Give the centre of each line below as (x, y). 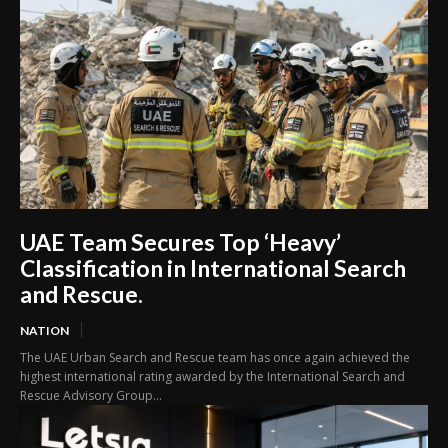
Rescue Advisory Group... (91, 395)
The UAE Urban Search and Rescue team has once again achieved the (215, 357)
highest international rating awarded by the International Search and (212, 376)
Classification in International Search (213, 267)
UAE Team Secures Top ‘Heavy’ (180, 241)
